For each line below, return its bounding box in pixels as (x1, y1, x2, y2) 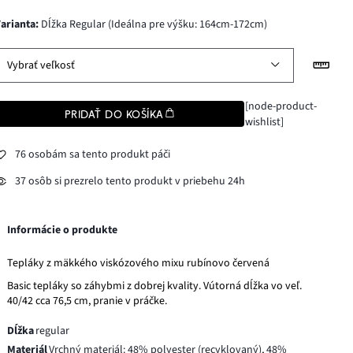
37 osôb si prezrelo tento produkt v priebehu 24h (15, 173, 246, 190)
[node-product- (244, 98, 317, 114)
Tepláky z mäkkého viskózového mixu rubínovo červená (7, 255, 270, 271)
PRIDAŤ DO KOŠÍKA (65, 107, 164, 121)
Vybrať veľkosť (7, 57, 76, 73)
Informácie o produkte (7, 221, 118, 238)
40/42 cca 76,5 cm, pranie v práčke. (7, 292, 168, 309)
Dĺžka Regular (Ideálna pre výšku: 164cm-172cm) (39, 16, 268, 32)
